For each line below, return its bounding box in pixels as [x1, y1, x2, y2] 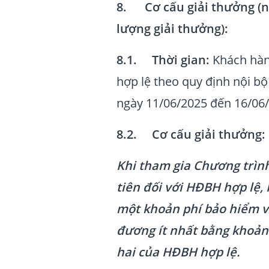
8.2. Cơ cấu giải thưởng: [116, 126, 265, 142]
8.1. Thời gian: [116, 52, 210, 68]
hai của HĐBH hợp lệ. [116, 244, 240, 260]
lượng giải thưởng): [116, 20, 228, 37]
